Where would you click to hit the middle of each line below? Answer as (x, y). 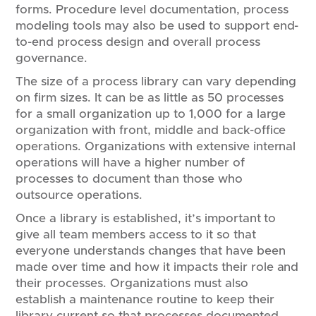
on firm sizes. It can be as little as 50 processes (150, 97)
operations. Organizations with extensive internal (156, 146)
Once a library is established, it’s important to (146, 218)
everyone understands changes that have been (151, 250)
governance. (52, 58)
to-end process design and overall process (138, 42)
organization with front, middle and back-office (151, 130)
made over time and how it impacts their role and (157, 267)
